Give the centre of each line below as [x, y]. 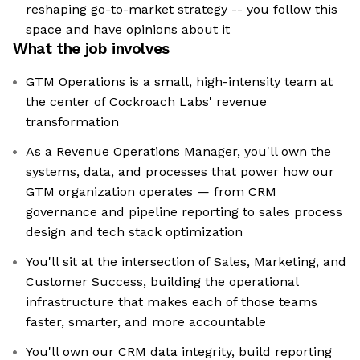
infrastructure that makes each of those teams [172, 302]
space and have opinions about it [128, 30]
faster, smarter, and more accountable [146, 322]
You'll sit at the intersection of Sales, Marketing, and [186, 262]
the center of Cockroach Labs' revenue [146, 102]
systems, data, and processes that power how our [180, 172]
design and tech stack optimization [134, 232]
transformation [72, 122]
